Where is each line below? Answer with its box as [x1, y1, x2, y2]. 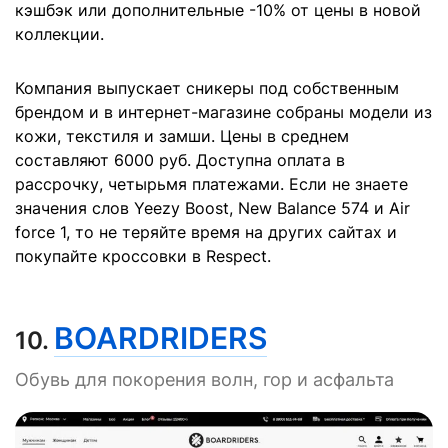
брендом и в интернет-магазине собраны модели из [15, 101, 432, 122]
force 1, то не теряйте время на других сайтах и [15, 221, 397, 242]
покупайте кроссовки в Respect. [15, 245, 271, 266]
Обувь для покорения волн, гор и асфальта [15, 368, 394, 390]
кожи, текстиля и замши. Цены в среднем [15, 125, 349, 146]
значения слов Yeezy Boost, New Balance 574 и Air [15, 197, 410, 218]
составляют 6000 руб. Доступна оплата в [15, 149, 345, 170]
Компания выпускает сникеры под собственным [15, 77, 399, 98]
